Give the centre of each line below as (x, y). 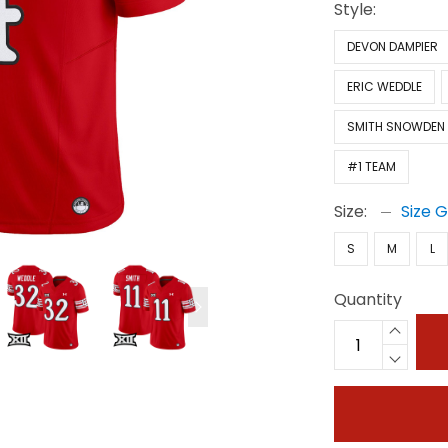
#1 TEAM (372, 166)
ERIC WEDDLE (385, 86)
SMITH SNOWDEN (396, 126)
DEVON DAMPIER (393, 46)
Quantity (368, 299)
